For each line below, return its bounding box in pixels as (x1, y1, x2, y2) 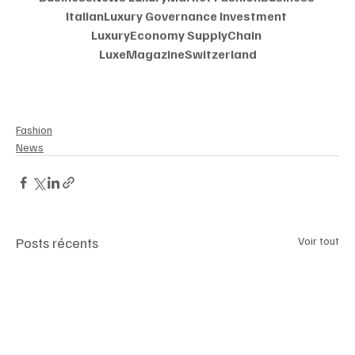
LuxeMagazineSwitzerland (98, 46, 257, 62)
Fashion (16, 123, 52, 136)
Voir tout (298, 234, 339, 247)
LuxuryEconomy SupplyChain (91, 27, 264, 43)
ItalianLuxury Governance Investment (66, 8, 289, 24)
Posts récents (16, 234, 98, 251)
